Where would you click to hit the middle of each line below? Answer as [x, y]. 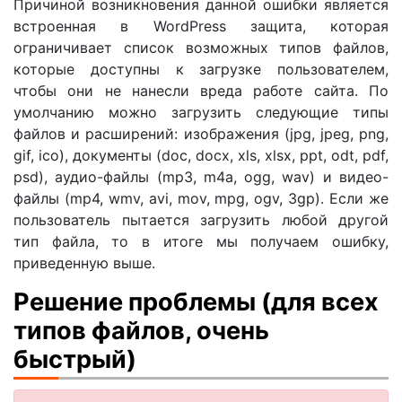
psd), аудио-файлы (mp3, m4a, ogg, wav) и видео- [201, 176]
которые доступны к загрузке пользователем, [201, 69]
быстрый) [75, 359]
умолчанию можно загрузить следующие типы [201, 112]
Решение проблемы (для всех [196, 301]
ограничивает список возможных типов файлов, [201, 47]
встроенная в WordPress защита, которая [201, 26]
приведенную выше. [84, 262]
